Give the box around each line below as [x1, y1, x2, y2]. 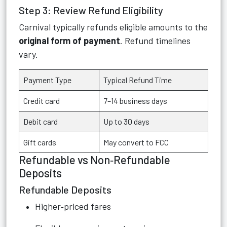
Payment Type [23, 75, 71, 85]
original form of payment [19, 35, 120, 46]
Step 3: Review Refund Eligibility [19, 4, 163, 16]
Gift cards [23, 137, 56, 147]
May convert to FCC [103, 137, 169, 147]
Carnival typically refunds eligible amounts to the [19, 21, 208, 32]
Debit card [23, 117, 58, 126]
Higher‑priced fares [35, 201, 111, 212]
